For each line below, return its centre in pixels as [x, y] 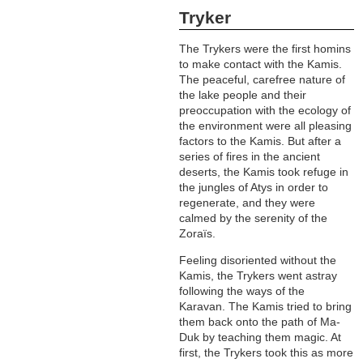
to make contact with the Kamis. [261, 64]
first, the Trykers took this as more [267, 353]
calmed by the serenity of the [254, 218]
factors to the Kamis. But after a [261, 141]
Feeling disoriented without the [258, 261]
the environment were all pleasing [266, 126]
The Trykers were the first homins [265, 49]
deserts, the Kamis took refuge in [264, 172]
